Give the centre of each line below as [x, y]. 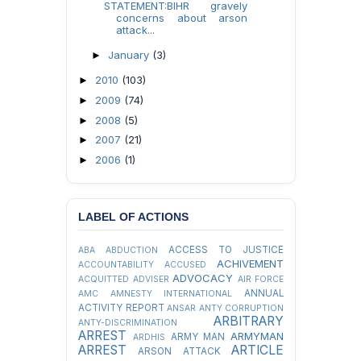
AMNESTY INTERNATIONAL [171, 293]
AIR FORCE [260, 279]
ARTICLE [258, 350]
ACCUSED [185, 264]
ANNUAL [264, 293]
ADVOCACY [203, 278]
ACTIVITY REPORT [121, 307]
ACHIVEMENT [250, 263]
